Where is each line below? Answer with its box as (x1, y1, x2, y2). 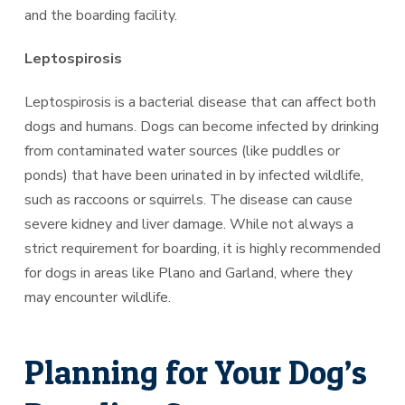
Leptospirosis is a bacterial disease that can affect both (24, 91, 376, 112)
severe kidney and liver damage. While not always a (24, 213, 353, 234)
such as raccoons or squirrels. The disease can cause (24, 189, 353, 210)
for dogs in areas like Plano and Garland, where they (24, 262, 353, 283)
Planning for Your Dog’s (24, 352, 367, 393)
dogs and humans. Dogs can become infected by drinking (24, 116, 379, 137)
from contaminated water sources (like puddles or (24, 140, 340, 161)
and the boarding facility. (24, 5, 177, 25)
